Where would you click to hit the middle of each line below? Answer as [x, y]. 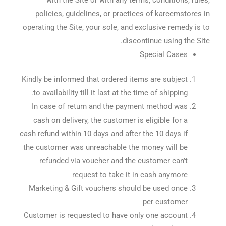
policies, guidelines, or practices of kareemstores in [122, 13]
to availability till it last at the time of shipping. [110, 93]
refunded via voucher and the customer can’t [113, 161]
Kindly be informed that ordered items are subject [104, 79]
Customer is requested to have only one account [105, 215]
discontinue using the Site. [166, 41]
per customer [165, 202]
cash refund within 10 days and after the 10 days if [103, 133]
